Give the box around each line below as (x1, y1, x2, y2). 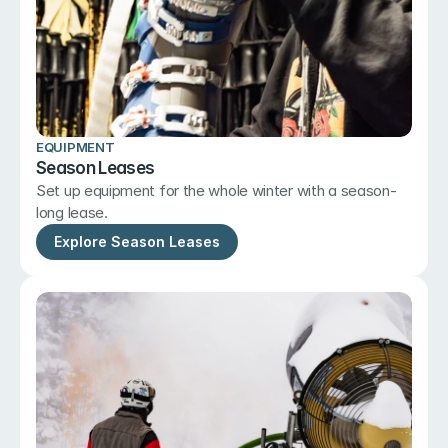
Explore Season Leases (54, 233, 220, 250)
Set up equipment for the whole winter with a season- (36, 181, 397, 200)
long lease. (36, 203, 108, 222)
